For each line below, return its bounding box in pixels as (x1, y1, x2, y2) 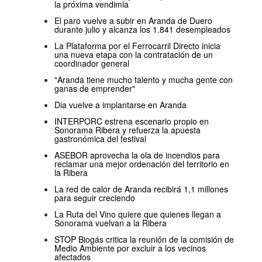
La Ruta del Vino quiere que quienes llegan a (54, 208, 221, 220)
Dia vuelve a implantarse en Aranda (54, 99, 187, 111)
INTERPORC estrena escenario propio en (54, 115, 209, 127)
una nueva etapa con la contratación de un (54, 49, 213, 61)
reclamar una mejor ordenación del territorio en (54, 158, 229, 170)
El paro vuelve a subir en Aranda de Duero (54, 15, 212, 27)
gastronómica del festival (54, 133, 146, 145)
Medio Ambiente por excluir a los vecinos (54, 242, 206, 254)
